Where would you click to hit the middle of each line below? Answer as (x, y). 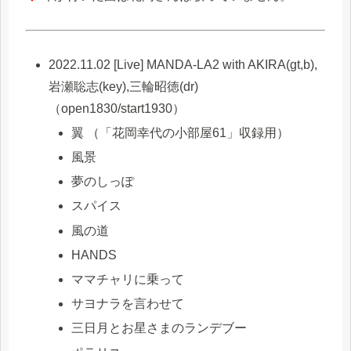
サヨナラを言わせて (128, 304)
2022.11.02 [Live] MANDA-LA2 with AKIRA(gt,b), (183, 64)
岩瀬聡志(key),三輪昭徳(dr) (124, 86)
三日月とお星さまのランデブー (159, 328)
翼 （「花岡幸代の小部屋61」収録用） (181, 132)
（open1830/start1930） (117, 108)
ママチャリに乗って (128, 280)
